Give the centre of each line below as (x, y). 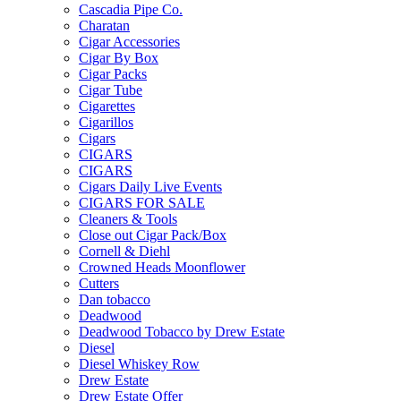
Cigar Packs (113, 74)
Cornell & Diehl (124, 251)
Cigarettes (107, 106)
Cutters (99, 283)
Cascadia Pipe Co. (131, 9)
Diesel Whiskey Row (139, 364)
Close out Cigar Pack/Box (153, 235)
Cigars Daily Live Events (150, 187)
